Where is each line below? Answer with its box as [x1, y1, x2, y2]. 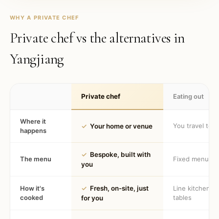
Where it [20, 117, 46, 125]
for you [81, 194, 103, 202]
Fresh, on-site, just [90, 184, 149, 192]
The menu [20, 155, 51, 163]
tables [173, 194, 192, 201]
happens [20, 127, 46, 134]
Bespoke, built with [90, 151, 151, 158]
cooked [20, 194, 43, 201]
